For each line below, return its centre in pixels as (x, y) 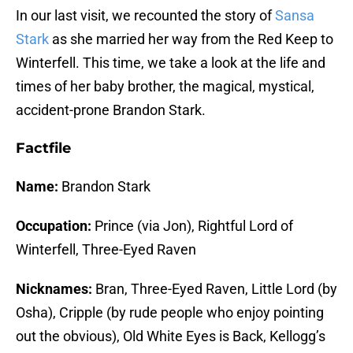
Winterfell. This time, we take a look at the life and (171, 63)
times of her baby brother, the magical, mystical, (165, 87)
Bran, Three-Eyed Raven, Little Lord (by (215, 289)
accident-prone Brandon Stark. (111, 110)
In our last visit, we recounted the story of (145, 16)
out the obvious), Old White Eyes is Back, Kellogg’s (171, 336)
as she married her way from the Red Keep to (191, 39)
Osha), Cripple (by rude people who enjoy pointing (170, 313)
